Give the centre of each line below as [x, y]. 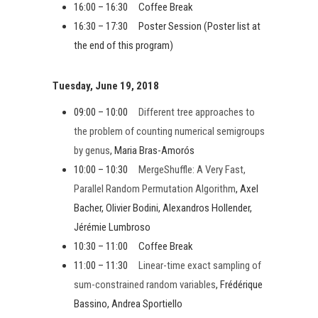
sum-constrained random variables [145, 284]
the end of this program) [124, 45]
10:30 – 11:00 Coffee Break [133, 246]
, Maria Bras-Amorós [152, 150]
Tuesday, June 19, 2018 [106, 86]
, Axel [247, 188]
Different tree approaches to [197, 112]
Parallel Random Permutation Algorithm [155, 188]
